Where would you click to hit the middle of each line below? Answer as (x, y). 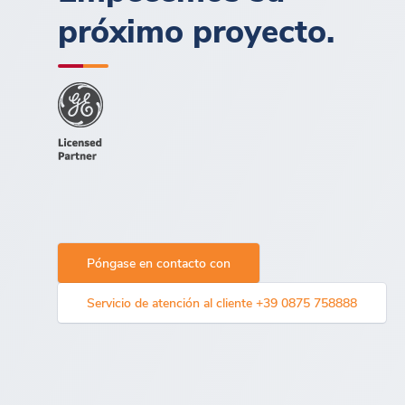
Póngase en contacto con (159, 262)
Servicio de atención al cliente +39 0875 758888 (222, 302)
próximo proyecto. (196, 29)
